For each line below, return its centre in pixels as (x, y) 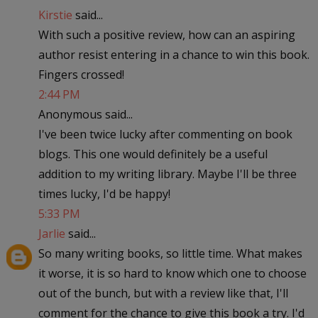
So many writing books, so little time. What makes (170, 253)
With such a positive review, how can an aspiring (166, 34)
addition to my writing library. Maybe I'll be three (167, 174)
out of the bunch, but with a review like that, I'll (163, 293)
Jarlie (51, 233)
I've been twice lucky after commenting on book (165, 134)
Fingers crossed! (81, 74)
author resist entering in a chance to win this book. (174, 54)
